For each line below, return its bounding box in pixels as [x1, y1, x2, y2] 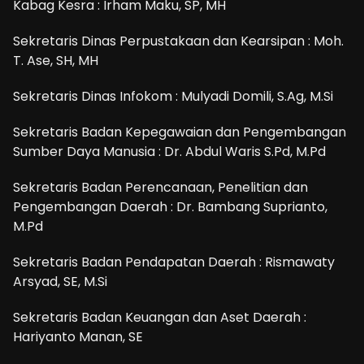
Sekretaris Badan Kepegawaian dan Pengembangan [13, 122, 346, 141]
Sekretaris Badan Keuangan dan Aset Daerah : [13, 307, 306, 327]
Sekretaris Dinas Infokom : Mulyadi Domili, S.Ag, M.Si [13, 86, 333, 106]
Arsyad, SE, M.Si [13, 271, 107, 291]
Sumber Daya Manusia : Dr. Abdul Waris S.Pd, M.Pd [13, 141, 326, 161]
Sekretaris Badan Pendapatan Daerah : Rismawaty [13, 252, 335, 271]
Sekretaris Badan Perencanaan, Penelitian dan [13, 177, 308, 197]
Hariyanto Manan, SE [13, 327, 143, 346]
